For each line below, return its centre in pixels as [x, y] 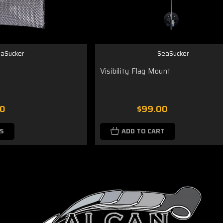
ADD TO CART [143, 131]
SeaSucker [173, 53]
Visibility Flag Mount [135, 71]
